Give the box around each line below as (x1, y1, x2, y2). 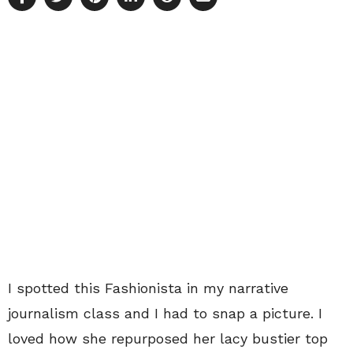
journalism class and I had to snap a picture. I (8, 304, 322, 321)
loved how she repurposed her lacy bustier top (8, 329, 328, 347)
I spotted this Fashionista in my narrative (8, 279, 288, 296)
